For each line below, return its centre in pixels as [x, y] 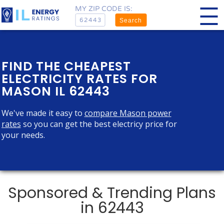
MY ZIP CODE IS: [104, 8]
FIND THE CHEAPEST [66, 66]
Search [131, 20]
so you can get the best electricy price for [99, 124]
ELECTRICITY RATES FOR [79, 79]
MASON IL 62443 [55, 91]
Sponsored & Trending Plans [112, 193]
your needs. [23, 135]
